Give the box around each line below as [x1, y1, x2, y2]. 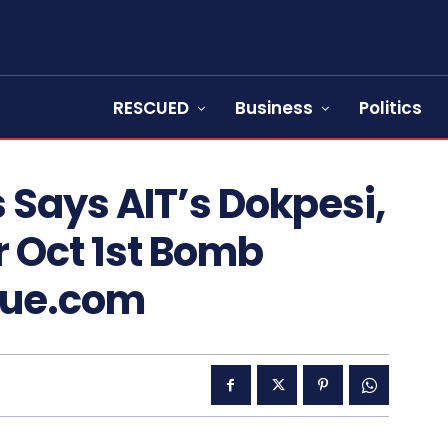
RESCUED [113, 96, 189, 120]
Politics [359, 96, 422, 120]
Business [235, 96, 313, 120]
